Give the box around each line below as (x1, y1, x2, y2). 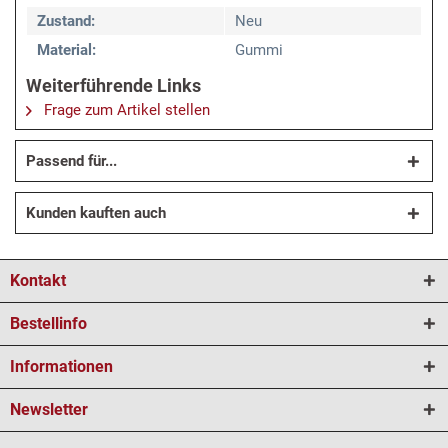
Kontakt (10, 271, 66, 291)
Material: (37, 41, 96, 60)
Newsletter (10, 400, 88, 420)
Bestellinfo (10, 314, 87, 334)
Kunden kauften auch (26, 204, 166, 223)
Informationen (10, 357, 113, 377)
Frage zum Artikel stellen (40, 101, 210, 120)
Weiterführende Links (26, 75, 201, 97)
